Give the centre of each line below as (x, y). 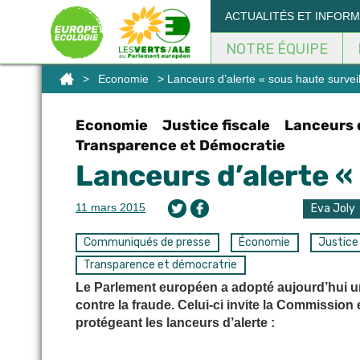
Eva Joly (333, 209)
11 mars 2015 (110, 207)
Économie (265, 243)
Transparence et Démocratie (180, 145)
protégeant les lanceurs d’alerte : (175, 322)
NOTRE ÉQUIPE (277, 49)
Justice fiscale (216, 125)
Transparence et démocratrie (161, 265)
